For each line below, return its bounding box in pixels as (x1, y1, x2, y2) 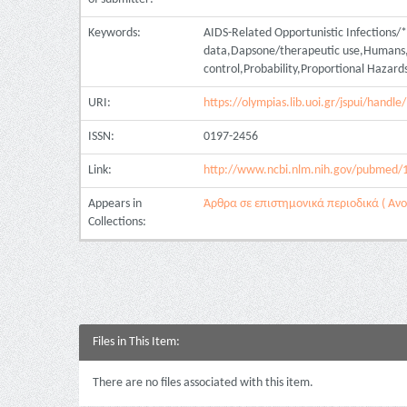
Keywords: (88, 26, 144, 40)
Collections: (88, 215, 146, 229)
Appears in (88, 197, 142, 211)
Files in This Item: (93, 335, 180, 349)
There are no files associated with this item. (93, 376, 313, 390)
